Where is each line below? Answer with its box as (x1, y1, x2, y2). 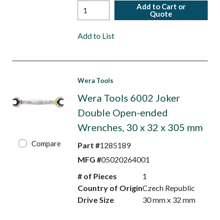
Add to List (77, 31, 114, 40)
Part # (77, 140, 100, 150)
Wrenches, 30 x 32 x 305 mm (77, 121, 203, 133)
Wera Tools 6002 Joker (77, 92, 180, 104)
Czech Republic (142, 183, 195, 192)
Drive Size (77, 195, 114, 204)
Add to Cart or (137, 2, 186, 11)
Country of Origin (77, 183, 142, 192)
